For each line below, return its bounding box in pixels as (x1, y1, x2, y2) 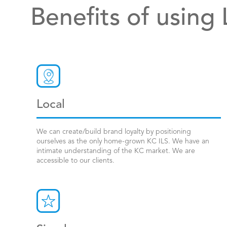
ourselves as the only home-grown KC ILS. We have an (36, 138, 209, 145)
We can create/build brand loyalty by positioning (36, 128, 191, 135)
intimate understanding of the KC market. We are (36, 147, 195, 155)
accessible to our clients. (36, 157, 115, 164)
